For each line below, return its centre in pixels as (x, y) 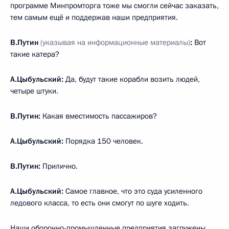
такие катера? (35, 54)
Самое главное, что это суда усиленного (133, 191)
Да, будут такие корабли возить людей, (132, 79)
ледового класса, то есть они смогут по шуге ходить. (100, 203)
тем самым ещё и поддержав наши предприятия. (94, 18)
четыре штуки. (34, 91)
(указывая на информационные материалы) (115, 43)
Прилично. (59, 166)
